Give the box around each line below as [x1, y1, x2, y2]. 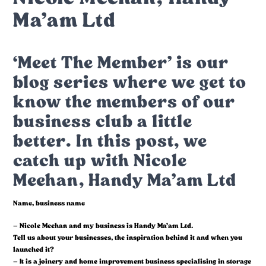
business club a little [13, 109, 193, 134]
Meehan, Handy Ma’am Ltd [13, 168, 237, 192]
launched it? [13, 245, 55, 255]
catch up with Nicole [13, 148, 188, 173]
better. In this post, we [13, 129, 208, 153]
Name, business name [13, 198, 85, 208]
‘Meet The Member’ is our [13, 50, 229, 75]
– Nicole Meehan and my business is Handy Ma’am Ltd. [13, 221, 194, 231]
